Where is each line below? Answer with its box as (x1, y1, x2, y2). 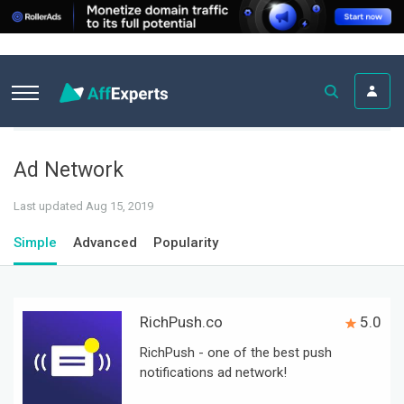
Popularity (153, 234, 218, 251)
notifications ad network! (140, 364, 287, 381)
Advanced (73, 234, 137, 251)
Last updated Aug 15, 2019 (14, 199, 153, 213)
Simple (14, 234, 57, 251)
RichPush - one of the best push (140, 344, 332, 361)
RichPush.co (140, 313, 223, 331)
